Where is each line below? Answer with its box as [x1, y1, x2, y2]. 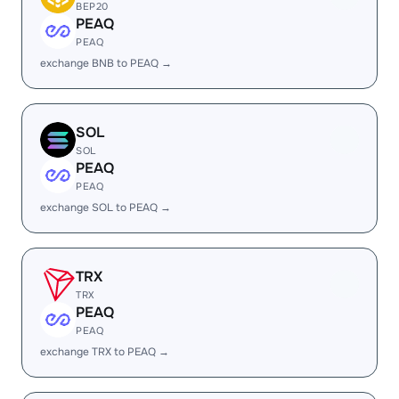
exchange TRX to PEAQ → [40, 345, 169, 359]
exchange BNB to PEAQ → [40, 56, 172, 70]
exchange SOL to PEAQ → [40, 200, 171, 215]
